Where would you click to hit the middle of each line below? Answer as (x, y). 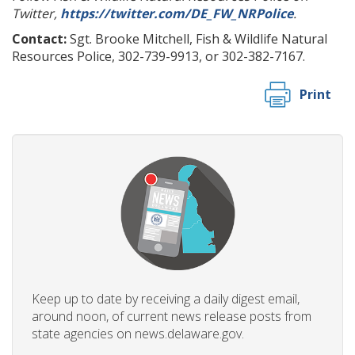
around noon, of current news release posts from (172, 316)
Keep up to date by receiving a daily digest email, (166, 298)
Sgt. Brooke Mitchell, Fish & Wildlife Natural (197, 38)
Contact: (39, 38)
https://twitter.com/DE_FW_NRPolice (177, 13)
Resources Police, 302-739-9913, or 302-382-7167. (158, 56)
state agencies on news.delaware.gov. (138, 333)
